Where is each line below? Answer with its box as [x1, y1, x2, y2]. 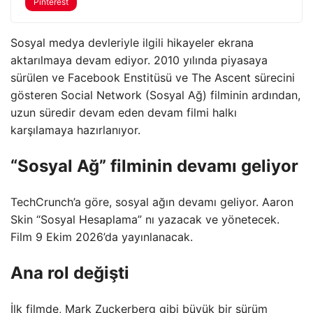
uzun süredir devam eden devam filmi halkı [10, 105, 237, 119]
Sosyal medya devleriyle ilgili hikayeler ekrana [10, 36, 254, 50]
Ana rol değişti [10, 262, 129, 283]
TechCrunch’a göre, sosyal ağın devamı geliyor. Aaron [10, 194, 293, 209]
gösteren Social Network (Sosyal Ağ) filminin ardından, [10, 88, 300, 102]
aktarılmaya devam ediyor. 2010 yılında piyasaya [10, 53, 268, 67]
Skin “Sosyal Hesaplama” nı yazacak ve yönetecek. [10, 212, 279, 226]
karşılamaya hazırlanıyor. [10, 123, 140, 137]
